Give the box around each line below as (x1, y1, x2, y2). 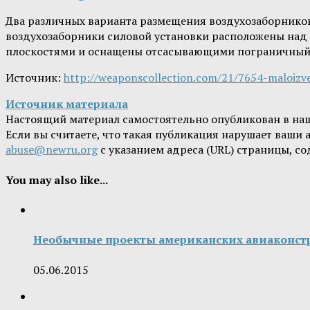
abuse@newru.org (6, 142, 98, 158)
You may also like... (6, 172, 108, 188)
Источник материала (6, 96, 128, 112)
